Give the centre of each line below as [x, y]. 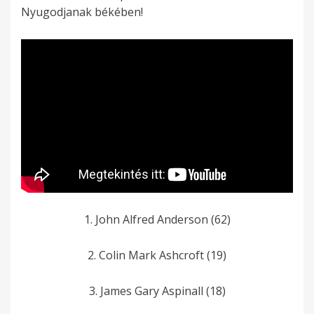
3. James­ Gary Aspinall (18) [157, 291]
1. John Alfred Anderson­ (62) [157, 219]
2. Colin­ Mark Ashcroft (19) [157, 255]
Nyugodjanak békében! [82, 12]
